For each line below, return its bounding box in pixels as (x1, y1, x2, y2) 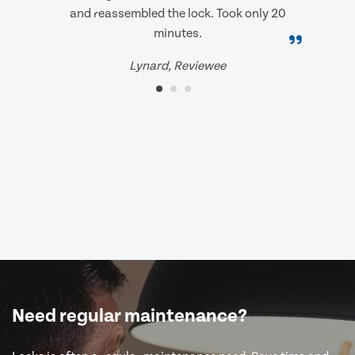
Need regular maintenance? (12, 305, 247, 328)
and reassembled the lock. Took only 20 (69, 6, 286, 21)
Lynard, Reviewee (129, 59, 226, 74)
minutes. (153, 26, 202, 41)
